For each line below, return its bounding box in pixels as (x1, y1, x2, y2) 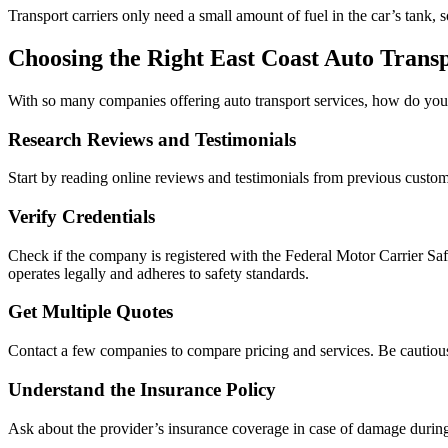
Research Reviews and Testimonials (8, 128, 296, 150)
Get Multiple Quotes (8, 301, 173, 323)
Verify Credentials (8, 206, 155, 228)
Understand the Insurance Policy (8, 378, 276, 400)
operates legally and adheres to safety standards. (8, 264, 309, 282)
